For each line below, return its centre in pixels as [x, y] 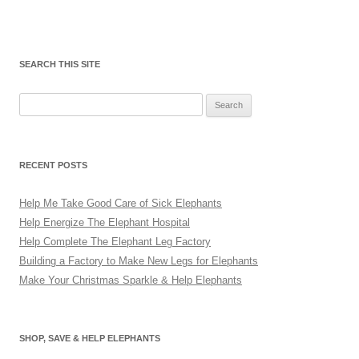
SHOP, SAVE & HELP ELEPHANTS [90, 339]
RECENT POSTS [53, 165]
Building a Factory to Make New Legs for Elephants [139, 261]
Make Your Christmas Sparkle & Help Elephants [131, 280]
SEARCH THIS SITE [60, 65]
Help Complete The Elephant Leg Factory [115, 242]
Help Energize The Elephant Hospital [105, 223]
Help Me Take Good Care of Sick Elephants [121, 204]
